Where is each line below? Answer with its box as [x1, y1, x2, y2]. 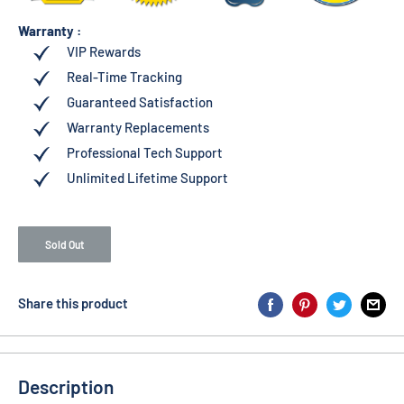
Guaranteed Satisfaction [66, 94, 213, 111]
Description [18, 374, 114, 398]
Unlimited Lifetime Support [66, 170, 228, 187]
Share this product [18, 295, 128, 312]
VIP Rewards [66, 43, 141, 60]
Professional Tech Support [66, 144, 223, 161]
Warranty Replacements [66, 119, 209, 136]
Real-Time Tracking [66, 69, 182, 86]
